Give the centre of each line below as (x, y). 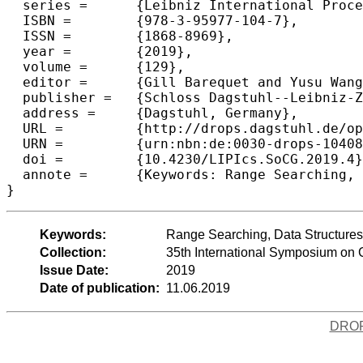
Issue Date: (74, 270)
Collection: (73, 252)
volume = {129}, (47, 66)
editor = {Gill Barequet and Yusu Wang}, (47, 82)
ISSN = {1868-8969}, (39, 36)
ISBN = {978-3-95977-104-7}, (39, 20)
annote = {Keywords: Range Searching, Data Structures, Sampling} (47, 174)
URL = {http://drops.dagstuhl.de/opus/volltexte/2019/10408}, (35, 128)
